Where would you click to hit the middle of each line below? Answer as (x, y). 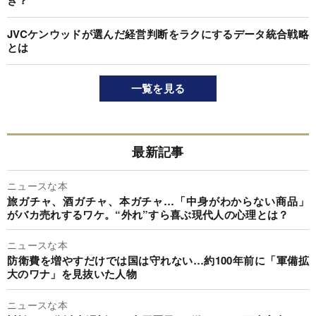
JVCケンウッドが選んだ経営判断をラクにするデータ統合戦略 (158, 34)
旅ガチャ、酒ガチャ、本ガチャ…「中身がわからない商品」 (158, 201)
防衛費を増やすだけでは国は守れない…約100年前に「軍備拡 (158, 261)
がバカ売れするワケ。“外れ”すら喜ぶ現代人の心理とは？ (148, 214)
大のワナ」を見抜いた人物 (72, 274)
